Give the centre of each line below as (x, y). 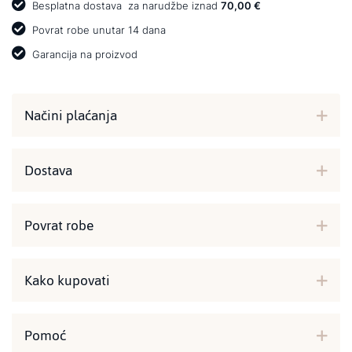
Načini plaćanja (71, 115)
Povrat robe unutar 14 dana (97, 29)
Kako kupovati (67, 280)
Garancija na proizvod (83, 54)
